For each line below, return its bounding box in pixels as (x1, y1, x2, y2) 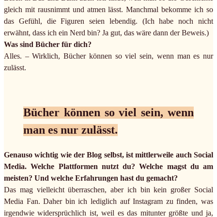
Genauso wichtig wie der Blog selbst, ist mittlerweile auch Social (4, 151, 213, 159)
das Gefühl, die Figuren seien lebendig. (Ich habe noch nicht (4, 17, 213, 26)
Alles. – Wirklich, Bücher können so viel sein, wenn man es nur (4, 52, 213, 61)
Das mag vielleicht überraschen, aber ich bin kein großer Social (4, 186, 213, 194)
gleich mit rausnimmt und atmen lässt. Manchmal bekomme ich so (4, 5, 213, 14)
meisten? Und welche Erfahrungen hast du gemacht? (4, 174, 178, 183)
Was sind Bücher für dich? (4, 40, 92, 49)
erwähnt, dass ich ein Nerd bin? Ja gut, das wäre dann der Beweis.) (4, 29, 209, 37)
